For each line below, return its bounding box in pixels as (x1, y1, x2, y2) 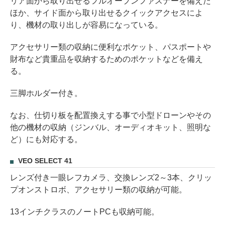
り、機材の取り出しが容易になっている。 (10, 20, 163, 29)
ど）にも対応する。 (10, 135, 82, 144)
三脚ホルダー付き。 (10, 88, 82, 97)
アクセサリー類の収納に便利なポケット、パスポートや (10, 42, 211, 51)
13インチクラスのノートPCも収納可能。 (10, 207, 159, 216)
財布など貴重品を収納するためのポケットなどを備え (10, 54, 203, 63)
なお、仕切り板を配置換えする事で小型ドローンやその (10, 110, 211, 120)
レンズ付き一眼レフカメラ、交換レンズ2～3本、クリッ (10, 173, 212, 182)
